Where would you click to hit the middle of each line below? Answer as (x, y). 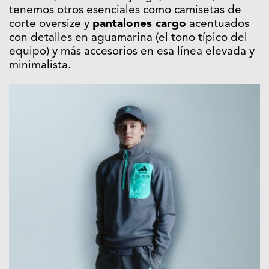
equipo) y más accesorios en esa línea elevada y (132, 52)
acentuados (218, 25)
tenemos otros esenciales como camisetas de (125, 11)
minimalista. (40, 66)
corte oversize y (51, 25)
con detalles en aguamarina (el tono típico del (128, 38)
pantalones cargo (139, 25)
